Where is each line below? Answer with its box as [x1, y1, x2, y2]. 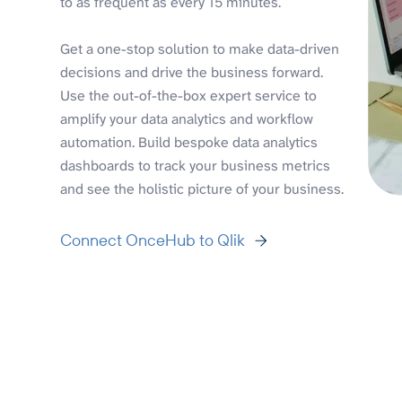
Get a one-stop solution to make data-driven [60, 39, 340, 58]
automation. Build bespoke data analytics [60, 132, 319, 152]
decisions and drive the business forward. [60, 62, 324, 82]
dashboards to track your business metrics [60, 155, 331, 175]
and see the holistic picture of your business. [60, 179, 345, 198]
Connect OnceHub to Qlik [60, 229, 246, 250]
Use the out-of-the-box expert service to [60, 85, 318, 105]
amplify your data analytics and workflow [60, 109, 314, 128]
